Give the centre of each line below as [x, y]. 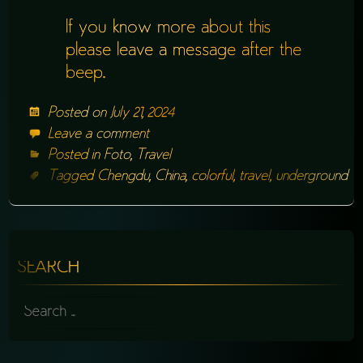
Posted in [76, 155]
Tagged [73, 176]
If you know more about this [169, 28]
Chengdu [124, 176]
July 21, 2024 [143, 113]
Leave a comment [99, 134]
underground [312, 176]
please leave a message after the [184, 51]
